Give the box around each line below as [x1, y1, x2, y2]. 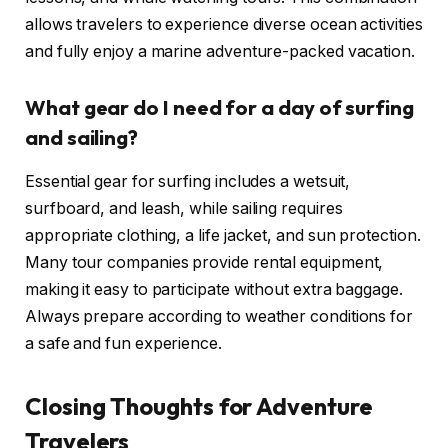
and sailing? [25, 124, 139, 150]
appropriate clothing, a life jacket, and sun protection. [25, 225, 421, 245]
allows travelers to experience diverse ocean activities [25, 14, 423, 34]
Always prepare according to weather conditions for [25, 306, 414, 326]
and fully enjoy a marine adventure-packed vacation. [25, 41, 415, 61]
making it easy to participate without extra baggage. [25, 279, 403, 299]
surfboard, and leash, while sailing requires [25, 198, 343, 218]
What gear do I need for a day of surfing [25, 94, 414, 120]
